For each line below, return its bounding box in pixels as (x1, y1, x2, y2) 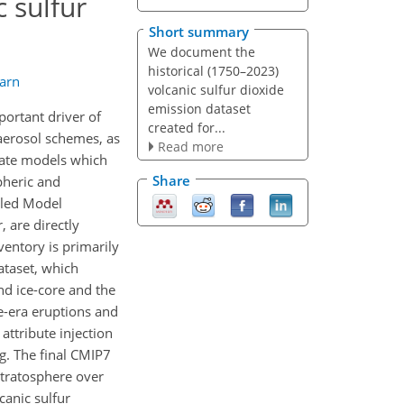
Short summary (149, 22, 249, 41)
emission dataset (147, 99, 251, 117)
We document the (147, 42, 255, 60)
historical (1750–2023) (147, 61, 279, 79)
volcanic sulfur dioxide (147, 80, 284, 98)
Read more (157, 137, 224, 155)
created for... (147, 118, 225, 136)
